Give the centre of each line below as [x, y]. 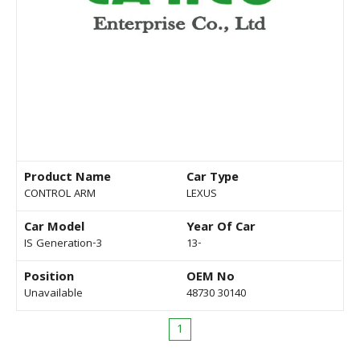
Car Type [213, 179]
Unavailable [53, 295]
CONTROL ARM [60, 195]
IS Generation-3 [63, 245]
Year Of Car [221, 229]
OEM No [211, 278]
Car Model [54, 229]
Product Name [67, 179]
